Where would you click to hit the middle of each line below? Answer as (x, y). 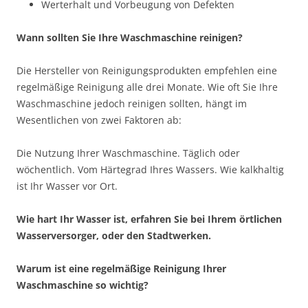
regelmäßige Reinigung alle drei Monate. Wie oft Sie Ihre (147, 87)
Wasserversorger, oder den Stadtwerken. (114, 235)
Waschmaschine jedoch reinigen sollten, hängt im (132, 103)
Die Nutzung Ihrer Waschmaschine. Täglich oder (128, 153)
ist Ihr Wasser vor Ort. (67, 186)
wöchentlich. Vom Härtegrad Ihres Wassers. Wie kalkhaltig (150, 169)
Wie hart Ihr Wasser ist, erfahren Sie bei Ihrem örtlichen (149, 219)
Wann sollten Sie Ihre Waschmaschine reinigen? (130, 37)
